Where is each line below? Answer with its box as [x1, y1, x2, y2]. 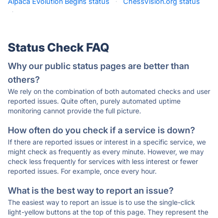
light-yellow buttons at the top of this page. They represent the [8, 208, 208, 216]
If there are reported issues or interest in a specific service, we [8, 138, 206, 146]
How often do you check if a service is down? [8, 125, 195, 135]
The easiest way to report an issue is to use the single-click [8, 198, 195, 206]
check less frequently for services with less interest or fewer [8, 157, 198, 165]
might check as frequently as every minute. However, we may [8, 147, 204, 156]
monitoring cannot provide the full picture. [8, 107, 141, 115]
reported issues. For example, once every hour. [8, 167, 157, 175]
